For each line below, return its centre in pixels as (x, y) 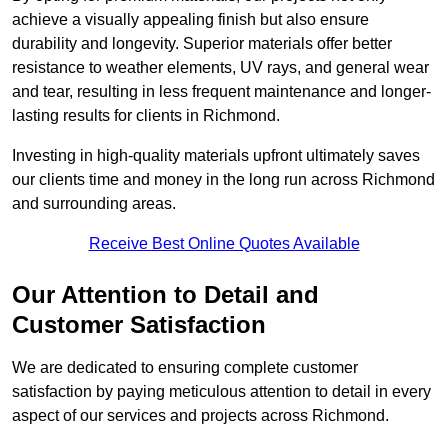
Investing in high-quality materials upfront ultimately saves (216, 156)
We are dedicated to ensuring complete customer (185, 368)
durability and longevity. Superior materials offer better (202, 44)
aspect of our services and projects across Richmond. (200, 416)
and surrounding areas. (94, 204)
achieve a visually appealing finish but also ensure (190, 20)
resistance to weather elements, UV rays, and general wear (220, 68)
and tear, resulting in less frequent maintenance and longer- (221, 92)
